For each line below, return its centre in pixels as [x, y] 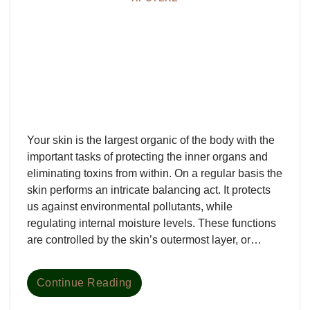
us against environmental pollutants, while [130, 206]
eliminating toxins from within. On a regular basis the [155, 173]
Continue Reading [84, 282]
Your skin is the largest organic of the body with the [151, 140]
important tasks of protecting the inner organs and [147, 156]
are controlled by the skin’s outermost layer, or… [144, 239]
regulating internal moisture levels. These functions [152, 223]
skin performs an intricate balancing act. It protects [149, 190]
